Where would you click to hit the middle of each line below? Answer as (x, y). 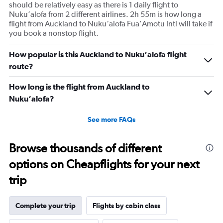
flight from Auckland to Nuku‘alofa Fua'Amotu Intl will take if (111, 24)
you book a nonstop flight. (54, 33)
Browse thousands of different (85, 148)
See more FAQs (111, 120)
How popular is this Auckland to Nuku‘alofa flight (98, 55)
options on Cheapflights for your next (104, 164)
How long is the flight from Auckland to (79, 87)
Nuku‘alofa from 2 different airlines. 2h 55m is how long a (105, 14)
